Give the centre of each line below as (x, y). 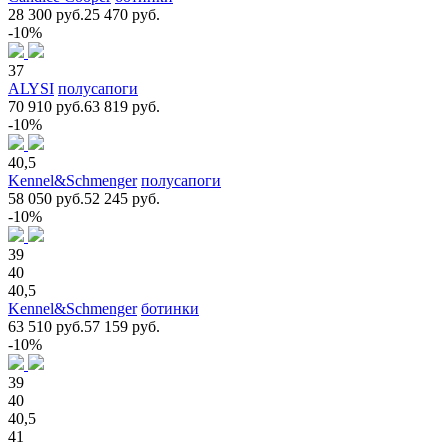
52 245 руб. (122, 198)
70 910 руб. (46, 106)
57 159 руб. (122, 326)
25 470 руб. (122, 14)
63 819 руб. (122, 106)
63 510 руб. (46, 326)
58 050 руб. (46, 198)
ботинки (170, 308)
